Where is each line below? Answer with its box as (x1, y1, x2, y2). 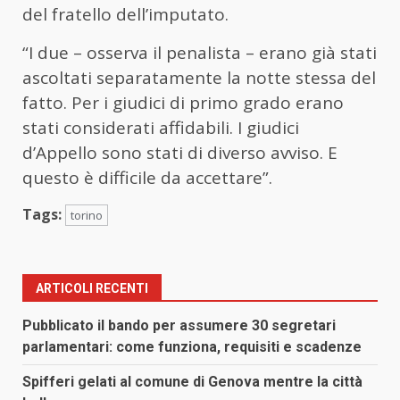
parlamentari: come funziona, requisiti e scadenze (22, 337, 362, 355)
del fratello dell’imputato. (22, 2, 229, 26)
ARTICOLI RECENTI (36, 280, 148, 296)
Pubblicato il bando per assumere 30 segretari (22, 316, 336, 334)
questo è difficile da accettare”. (22, 165, 272, 189)
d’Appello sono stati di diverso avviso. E (22, 140, 337, 164)
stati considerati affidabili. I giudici (22, 115, 299, 139)
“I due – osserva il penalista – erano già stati (22, 40, 377, 64)
